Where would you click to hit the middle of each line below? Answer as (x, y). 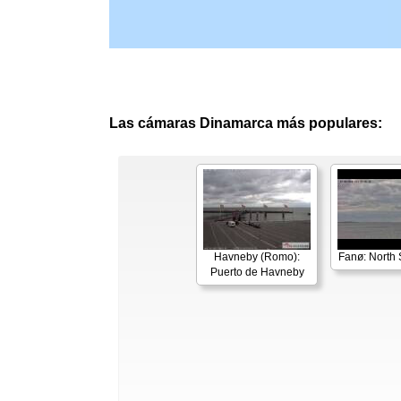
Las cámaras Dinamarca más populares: (246, 123)
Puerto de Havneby (257, 272)
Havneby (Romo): (257, 257)
